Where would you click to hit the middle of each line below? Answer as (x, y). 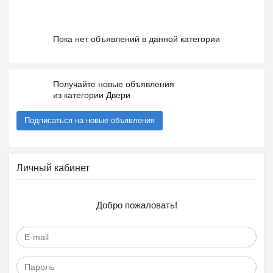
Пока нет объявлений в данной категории (136, 39)
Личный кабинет (53, 168)
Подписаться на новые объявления (90, 120)
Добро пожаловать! (136, 205)
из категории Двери (92, 95)
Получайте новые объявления (114, 84)
